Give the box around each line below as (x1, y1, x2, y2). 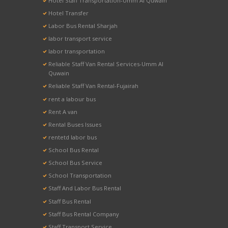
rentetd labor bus (48, 133, 97, 141)
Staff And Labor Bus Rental (48, 184, 122, 192)
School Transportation (48, 172, 112, 180)
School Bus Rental (48, 146, 99, 154)
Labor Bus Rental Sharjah (48, 21, 118, 30)
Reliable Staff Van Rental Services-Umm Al (48, 60, 164, 68)
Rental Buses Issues (48, 120, 102, 128)
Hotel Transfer (48, 9, 89, 17)
